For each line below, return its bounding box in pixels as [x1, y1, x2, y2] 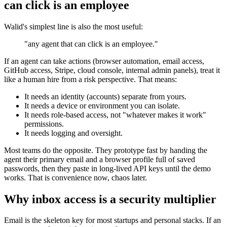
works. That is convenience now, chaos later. [4, 173, 147, 182]
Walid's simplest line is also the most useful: [4, 22, 143, 31]
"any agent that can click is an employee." [24, 39, 158, 48]
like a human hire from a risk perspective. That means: [4, 74, 177, 84]
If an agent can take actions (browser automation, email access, [4, 56, 204, 65]
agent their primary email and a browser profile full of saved [4, 155, 195, 164]
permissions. [24, 119, 64, 128]
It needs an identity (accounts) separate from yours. [24, 92, 186, 101]
